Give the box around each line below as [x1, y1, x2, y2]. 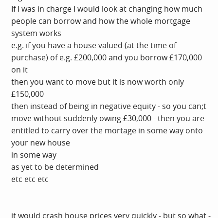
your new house [11, 137, 70, 148]
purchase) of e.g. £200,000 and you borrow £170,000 [11, 52, 202, 63]
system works [11, 27, 61, 38]
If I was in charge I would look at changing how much [11, 3, 202, 14]
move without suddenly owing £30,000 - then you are [11, 112, 204, 124]
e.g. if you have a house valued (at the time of [11, 39, 176, 51]
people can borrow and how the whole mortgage [11, 15, 190, 26]
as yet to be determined [11, 161, 99, 172]
